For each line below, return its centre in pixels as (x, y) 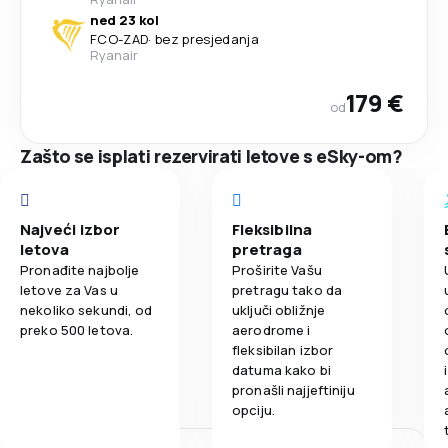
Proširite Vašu (277, 270)
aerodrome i (271, 330)
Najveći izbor (70, 229)
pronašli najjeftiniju (293, 390)
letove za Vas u (69, 290)
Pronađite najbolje (80, 270)
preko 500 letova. (77, 330)
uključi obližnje (279, 310)
